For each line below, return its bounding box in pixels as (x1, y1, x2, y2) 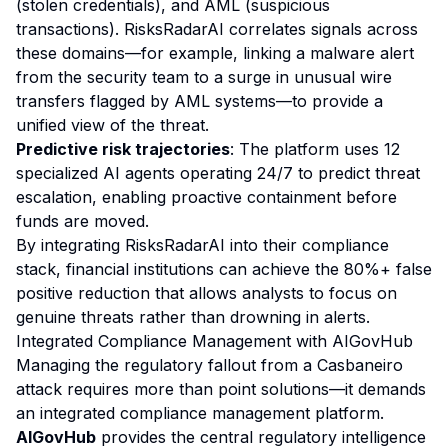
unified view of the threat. (16, 115, 209, 135)
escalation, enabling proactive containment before (16, 187, 397, 207)
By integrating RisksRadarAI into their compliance (16, 235, 389, 255)
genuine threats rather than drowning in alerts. (16, 307, 370, 327)
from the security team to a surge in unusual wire (16, 67, 392, 87)
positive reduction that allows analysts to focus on (16, 283, 397, 303)
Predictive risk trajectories (16, 139, 230, 159)
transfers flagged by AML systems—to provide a (16, 91, 383, 111)
